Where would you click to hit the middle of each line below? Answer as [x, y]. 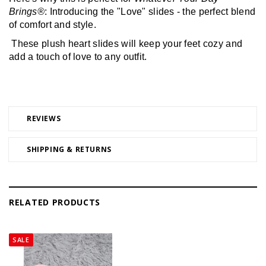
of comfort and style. [53, 24]
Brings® [27, 11]
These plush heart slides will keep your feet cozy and [126, 44]
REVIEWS [44, 118]
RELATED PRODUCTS [55, 202]
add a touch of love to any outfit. [78, 57]
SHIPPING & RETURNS [69, 149]
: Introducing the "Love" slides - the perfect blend [150, 11]
